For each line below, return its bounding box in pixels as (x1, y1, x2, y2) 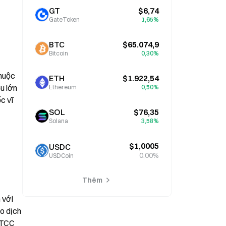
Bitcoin (49, 49, 68, 57)
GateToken (49, 16, 80, 23)
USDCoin (49, 151, 74, 159)
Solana (49, 117, 68, 125)
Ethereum (49, 83, 77, 91)
